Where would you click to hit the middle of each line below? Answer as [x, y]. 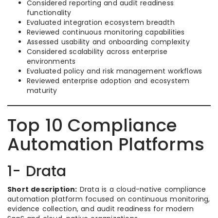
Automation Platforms [106, 144]
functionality [49, 13]
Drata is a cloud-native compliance [142, 189]
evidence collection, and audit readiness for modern [101, 209]
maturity [42, 91]
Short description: [42, 189]
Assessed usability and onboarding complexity [108, 42]
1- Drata [37, 171]
